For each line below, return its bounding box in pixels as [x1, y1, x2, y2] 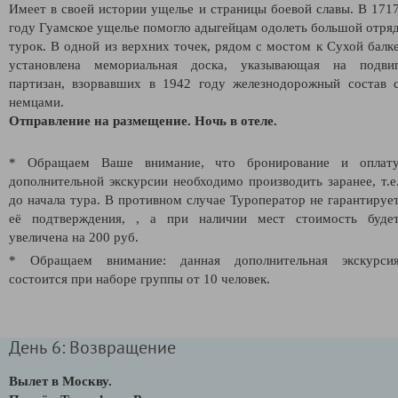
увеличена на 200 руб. [9, 229, 139, 244]
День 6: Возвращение [9, 335, 176, 358]
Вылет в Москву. [9, 373, 115, 388]
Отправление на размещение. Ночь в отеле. [9, 113, 277, 128]
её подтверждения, [9, 211, 136, 226]
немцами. [9, 94, 64, 109]
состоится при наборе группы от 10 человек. [9, 271, 270, 286]
